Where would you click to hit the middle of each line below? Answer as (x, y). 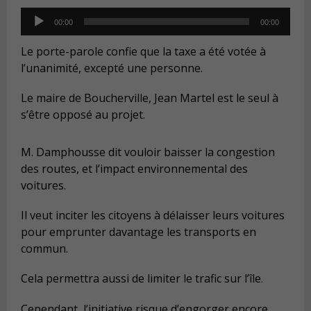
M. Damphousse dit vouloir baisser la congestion (148, 152)
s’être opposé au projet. (83, 115)
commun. (44, 249)
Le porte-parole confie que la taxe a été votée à (143, 51)
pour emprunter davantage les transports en (138, 232)
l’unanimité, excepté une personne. (112, 68)
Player (36, 32)
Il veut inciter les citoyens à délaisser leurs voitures (153, 216)
